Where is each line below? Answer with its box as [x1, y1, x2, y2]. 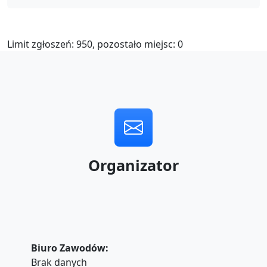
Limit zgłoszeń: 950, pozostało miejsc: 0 [7, 38, 183, 51]
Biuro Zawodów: [31, 241, 108, 255]
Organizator [88, 155, 179, 176]
